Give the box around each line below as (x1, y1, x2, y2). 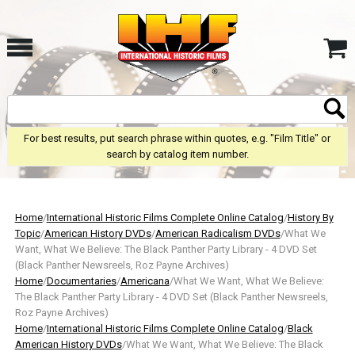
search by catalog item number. (105, 148, 249, 160)
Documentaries (46, 275, 116, 287)
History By (287, 212, 334, 223)
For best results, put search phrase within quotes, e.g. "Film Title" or (24, 132, 331, 144)
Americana (120, 275, 170, 287)
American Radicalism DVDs (155, 227, 281, 239)
